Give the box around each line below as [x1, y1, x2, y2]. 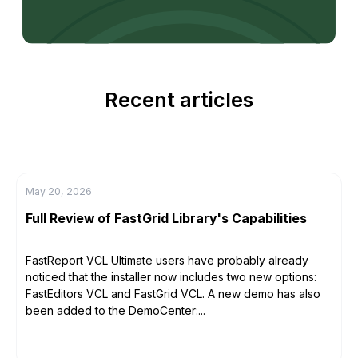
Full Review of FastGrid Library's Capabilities [25, 210, 307, 226]
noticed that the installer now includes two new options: [25, 269, 316, 284]
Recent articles [105, 87, 253, 112]
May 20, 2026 [25, 185, 92, 197]
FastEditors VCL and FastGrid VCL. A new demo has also [25, 286, 320, 300]
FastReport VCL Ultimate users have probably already [25, 253, 308, 267]
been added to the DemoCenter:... [25, 303, 205, 317]
